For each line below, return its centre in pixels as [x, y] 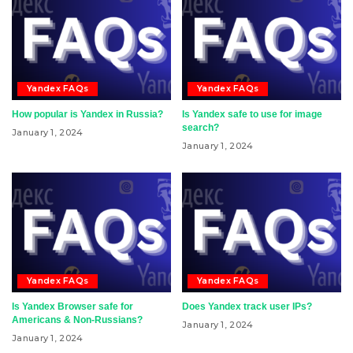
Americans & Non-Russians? [77, 320]
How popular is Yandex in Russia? [87, 115]
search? [201, 128]
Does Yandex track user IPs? [247, 306]
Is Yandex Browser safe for [72, 306]
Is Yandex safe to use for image [252, 115]
